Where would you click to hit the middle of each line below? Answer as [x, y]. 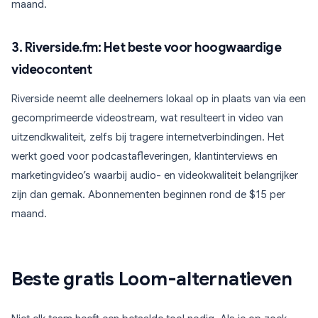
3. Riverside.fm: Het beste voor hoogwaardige [146, 48]
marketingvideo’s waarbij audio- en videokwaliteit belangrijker [155, 175]
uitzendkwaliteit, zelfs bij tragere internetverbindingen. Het [148, 137]
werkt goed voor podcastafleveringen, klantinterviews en [144, 156]
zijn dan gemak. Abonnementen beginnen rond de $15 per [148, 194]
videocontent [51, 70]
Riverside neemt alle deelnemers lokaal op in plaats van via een [159, 99]
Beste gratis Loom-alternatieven [152, 279]
